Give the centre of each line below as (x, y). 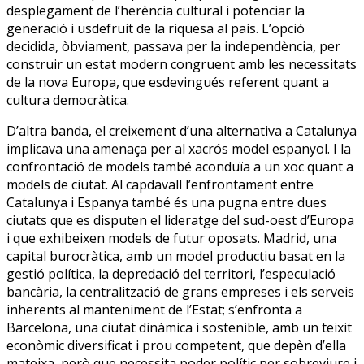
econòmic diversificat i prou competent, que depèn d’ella (176, 345)
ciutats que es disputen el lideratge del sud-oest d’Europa (180, 220)
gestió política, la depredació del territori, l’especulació (171, 273)
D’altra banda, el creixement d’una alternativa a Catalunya (182, 130)
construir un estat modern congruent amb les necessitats (182, 64)
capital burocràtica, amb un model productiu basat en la (176, 256)
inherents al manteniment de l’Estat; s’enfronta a (154, 309)
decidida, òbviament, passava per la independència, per (173, 46)
